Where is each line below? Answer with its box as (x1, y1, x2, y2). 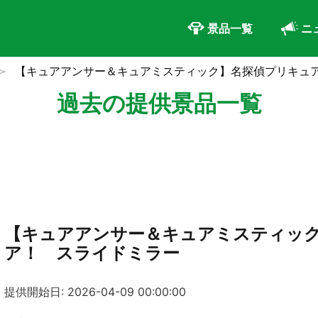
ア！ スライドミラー (4, 243, 180, 263)
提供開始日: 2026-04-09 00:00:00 (4, 285, 186, 300)
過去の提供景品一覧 (56, 89, 262, 117)
